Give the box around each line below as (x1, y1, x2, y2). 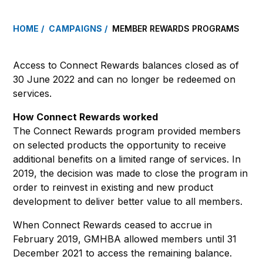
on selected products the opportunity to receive (13, 139, 226, 151)
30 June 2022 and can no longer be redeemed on (13, 73, 235, 85)
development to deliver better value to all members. (13, 195, 242, 207)
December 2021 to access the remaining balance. (13, 247, 232, 259)
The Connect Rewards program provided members (13, 124, 241, 137)
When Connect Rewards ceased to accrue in (13, 218, 212, 231)
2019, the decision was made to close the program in (13, 167, 248, 179)
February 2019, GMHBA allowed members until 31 (13, 232, 237, 245)
